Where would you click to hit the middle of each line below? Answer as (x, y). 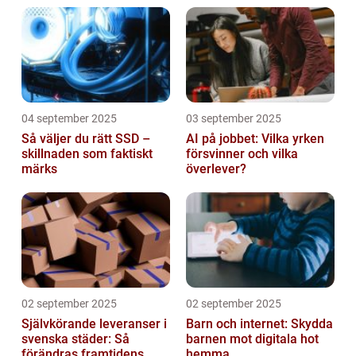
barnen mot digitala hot (252, 339)
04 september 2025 (69, 118)
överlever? (216, 168)
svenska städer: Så (75, 339)
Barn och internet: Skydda (259, 323)
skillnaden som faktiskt (87, 153)
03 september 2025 (234, 118)
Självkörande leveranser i (94, 323)
